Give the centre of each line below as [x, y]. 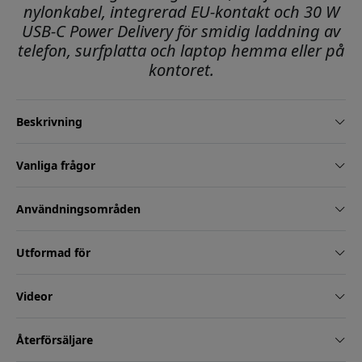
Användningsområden [78, 209]
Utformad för [53, 253]
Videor [34, 297]
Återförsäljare [55, 340]
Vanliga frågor [56, 166]
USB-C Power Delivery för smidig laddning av [181, 32]
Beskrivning [49, 122]
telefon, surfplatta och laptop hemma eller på [181, 51]
